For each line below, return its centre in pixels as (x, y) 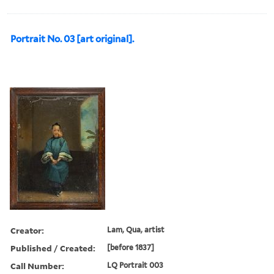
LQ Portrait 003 (135, 265)
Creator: (27, 230)
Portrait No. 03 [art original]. (72, 39)
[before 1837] (131, 247)
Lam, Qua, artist (136, 229)
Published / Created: (53, 248)
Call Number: (37, 265)
